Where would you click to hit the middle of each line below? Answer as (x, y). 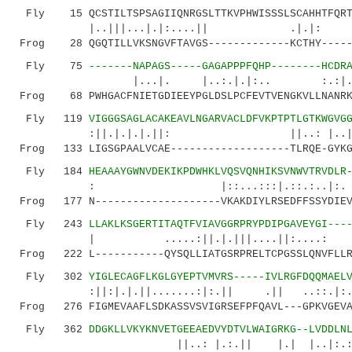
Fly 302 (51, 277)
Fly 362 (51, 330)
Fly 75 (51, 66)
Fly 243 (51, 224)
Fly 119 (51, 119)
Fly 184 (51, 172)
